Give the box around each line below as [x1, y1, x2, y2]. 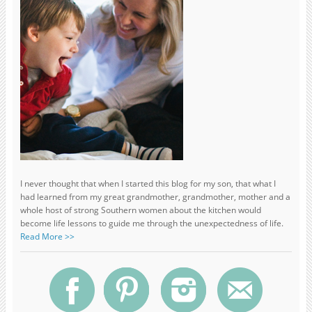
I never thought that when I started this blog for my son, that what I [19, 177, 276, 189]
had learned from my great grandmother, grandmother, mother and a [19, 190, 290, 203]
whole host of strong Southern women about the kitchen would [19, 203, 261, 216]
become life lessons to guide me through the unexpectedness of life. [19, 217, 283, 229]
